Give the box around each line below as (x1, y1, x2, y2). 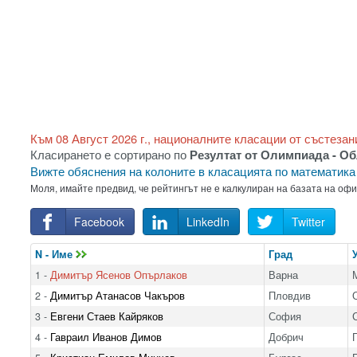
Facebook (73, 213, 124, 229)
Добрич (268, 329, 304, 344)
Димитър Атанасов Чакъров (49, 288, 185, 303)
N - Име (34, 246, 76, 261)
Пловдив (268, 288, 311, 303)
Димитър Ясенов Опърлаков (49, 267, 187, 282)
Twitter (291, 213, 325, 229)
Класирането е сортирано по (29, 146, 190, 163)
